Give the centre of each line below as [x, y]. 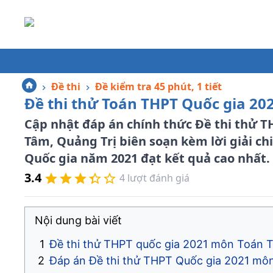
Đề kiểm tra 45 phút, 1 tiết [158, 87]
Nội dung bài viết [78, 220]
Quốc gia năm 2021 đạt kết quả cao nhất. [147, 158]
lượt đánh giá [157, 178]
